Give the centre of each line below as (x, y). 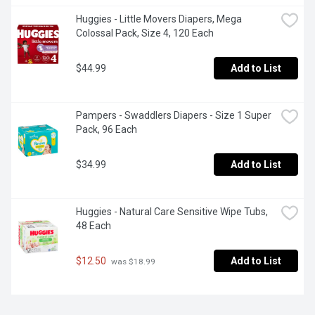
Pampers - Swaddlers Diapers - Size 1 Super (174, 116)
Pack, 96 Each (107, 130)
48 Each (94, 226)
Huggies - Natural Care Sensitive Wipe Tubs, (172, 212)
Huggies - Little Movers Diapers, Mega (159, 19)
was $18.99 (132, 261)
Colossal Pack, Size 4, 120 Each (145, 33)
